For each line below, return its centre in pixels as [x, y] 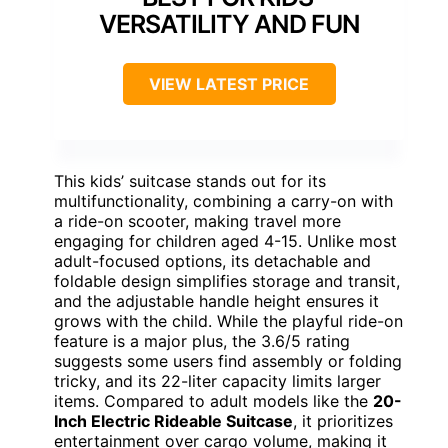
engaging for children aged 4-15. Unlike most [225, 240]
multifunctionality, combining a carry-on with [223, 200]
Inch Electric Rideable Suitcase [173, 420]
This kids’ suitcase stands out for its [190, 180]
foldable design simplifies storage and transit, [227, 280]
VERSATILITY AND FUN [229, 23]
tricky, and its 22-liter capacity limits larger [217, 380]
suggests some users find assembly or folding [228, 360]
